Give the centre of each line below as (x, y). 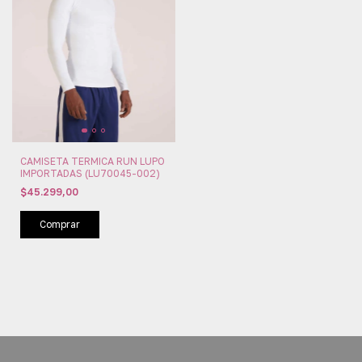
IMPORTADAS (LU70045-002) (90, 173)
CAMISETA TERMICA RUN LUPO (93, 161)
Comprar (60, 224)
